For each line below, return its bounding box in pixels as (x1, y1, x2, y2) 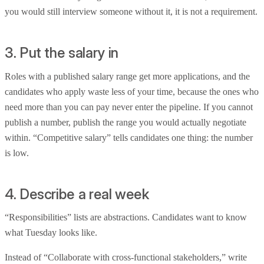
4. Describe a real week (5, 185, 150, 203)
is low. (5, 147, 29, 158)
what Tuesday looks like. (5, 227, 97, 238)
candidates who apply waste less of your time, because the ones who (5, 86, 259, 97)
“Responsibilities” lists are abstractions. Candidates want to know (5, 212, 247, 223)
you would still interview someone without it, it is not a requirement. (5, 6, 258, 16)
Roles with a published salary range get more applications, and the (5, 71, 250, 81)
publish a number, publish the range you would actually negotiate (5, 117, 246, 127)
